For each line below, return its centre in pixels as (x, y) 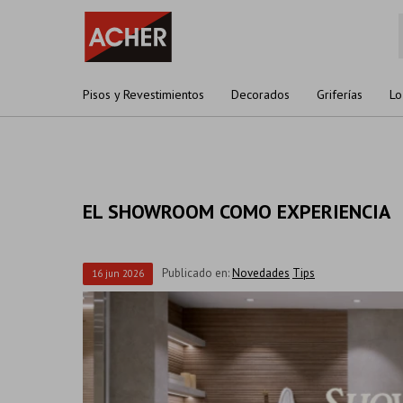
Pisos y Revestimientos (143, 94)
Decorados (260, 94)
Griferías (340, 94)
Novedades (261, 273)
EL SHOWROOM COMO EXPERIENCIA (237, 211)
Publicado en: (197, 273)
